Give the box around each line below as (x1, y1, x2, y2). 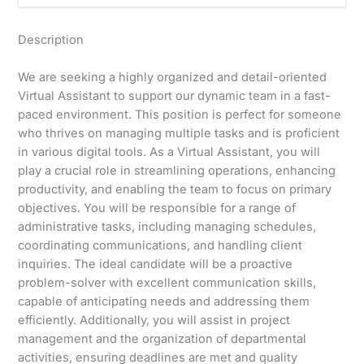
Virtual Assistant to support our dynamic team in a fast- (18, 89, 331, 104)
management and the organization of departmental (18, 331, 307, 347)
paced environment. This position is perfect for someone (18, 107, 342, 123)
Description (18, 32, 84, 48)
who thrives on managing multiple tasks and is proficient (18, 126, 340, 141)
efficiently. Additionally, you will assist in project (18, 313, 291, 328)
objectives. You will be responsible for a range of (18, 201, 297, 216)
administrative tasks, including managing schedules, (18, 219, 317, 235)
